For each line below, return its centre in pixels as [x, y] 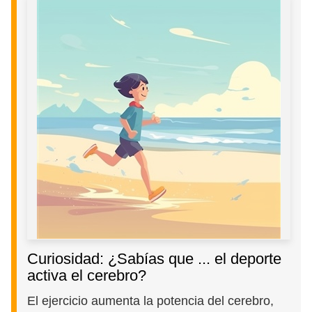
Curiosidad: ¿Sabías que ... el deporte [155, 259]
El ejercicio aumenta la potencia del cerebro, [151, 301]
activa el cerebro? [87, 276]
